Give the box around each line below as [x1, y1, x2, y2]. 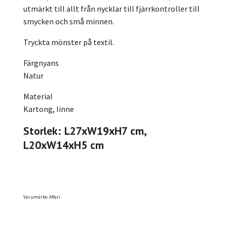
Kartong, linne [23, 103, 74, 114]
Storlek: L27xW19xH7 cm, [23, 123, 146, 138]
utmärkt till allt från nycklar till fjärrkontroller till [23, 3, 200, 14]
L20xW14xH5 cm [23, 137, 104, 152]
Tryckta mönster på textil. [23, 36, 114, 47]
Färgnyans [23, 57, 59, 68]
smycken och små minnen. [23, 16, 114, 26]
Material [23, 91, 53, 101]
